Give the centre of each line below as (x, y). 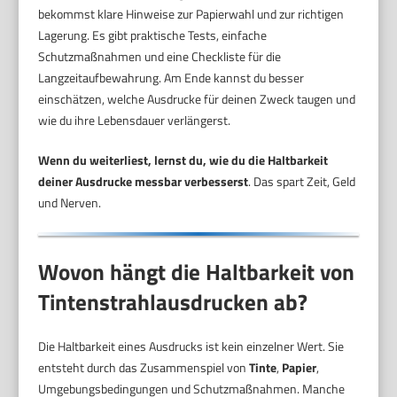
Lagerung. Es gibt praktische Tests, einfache (153, 35)
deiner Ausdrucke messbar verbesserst (144, 181)
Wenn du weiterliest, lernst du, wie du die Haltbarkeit (183, 160)
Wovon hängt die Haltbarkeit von (197, 272)
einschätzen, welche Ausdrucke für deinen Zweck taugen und (197, 98)
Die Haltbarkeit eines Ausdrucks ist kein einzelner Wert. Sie (191, 346)
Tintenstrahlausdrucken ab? (173, 303)
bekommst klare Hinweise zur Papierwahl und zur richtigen (191, 13)
